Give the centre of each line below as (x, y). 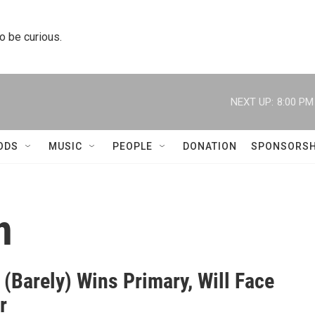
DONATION (210, 146)
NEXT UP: (252, 102)
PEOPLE (133, 146)
